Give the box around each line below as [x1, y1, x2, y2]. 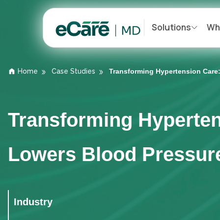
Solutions [152, 22, 191, 33]
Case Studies [52, 67, 95, 76]
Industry [14, 196, 53, 207]
